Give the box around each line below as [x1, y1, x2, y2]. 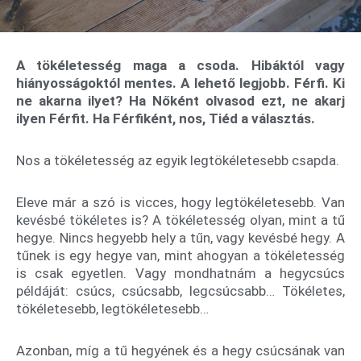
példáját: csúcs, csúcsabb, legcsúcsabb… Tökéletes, [16, 282, 345, 299]
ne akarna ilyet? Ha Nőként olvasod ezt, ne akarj [16, 93, 345, 110]
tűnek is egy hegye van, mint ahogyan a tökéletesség [16, 247, 345, 263]
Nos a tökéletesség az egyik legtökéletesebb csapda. [16, 152, 339, 169]
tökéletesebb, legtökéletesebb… [16, 300, 209, 317]
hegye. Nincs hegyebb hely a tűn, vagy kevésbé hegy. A [16, 229, 345, 246]
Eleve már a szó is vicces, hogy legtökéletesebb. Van [16, 193, 345, 210]
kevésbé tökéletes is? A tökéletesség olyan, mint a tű [16, 211, 345, 228]
